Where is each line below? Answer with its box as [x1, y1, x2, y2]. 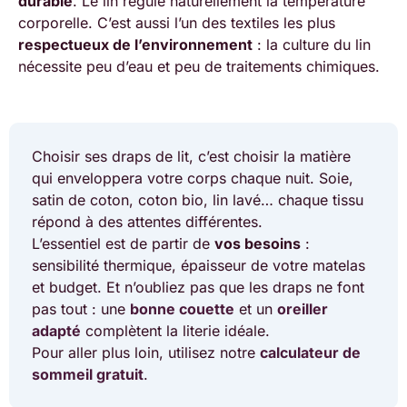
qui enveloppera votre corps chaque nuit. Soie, [32, 169, 353, 188]
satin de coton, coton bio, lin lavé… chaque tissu [32, 191, 363, 210]
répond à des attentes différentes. [32, 213, 263, 232]
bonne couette [130, 300, 234, 319]
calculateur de [260, 343, 361, 362]
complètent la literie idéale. [81, 322, 270, 341]
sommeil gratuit [32, 365, 144, 384]
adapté [32, 322, 81, 341]
